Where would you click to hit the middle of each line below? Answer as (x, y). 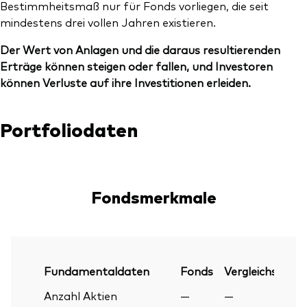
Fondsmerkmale (153, 196)
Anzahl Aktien (81, 295)
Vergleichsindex (264, 270)
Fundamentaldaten (97, 270)
